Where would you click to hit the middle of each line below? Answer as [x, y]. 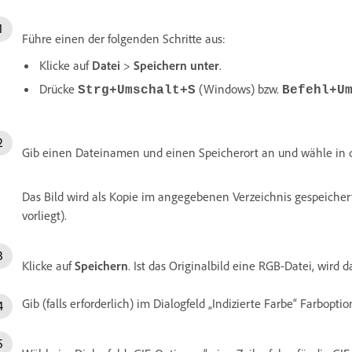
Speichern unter [176, 65]
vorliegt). [44, 215]
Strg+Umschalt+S [137, 90]
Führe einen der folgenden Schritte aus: [124, 38]
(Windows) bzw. [239, 88]
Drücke [59, 88]
